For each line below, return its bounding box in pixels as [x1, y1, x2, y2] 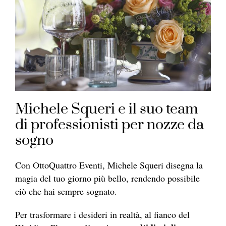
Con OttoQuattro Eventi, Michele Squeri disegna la [15, 158, 203, 171]
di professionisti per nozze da [15, 115, 204, 134]
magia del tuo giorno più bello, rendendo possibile [15, 172, 200, 184]
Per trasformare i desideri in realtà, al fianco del [15, 208, 190, 220]
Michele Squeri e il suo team [15, 99, 198, 119]
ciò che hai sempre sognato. [15, 185, 120, 197]
